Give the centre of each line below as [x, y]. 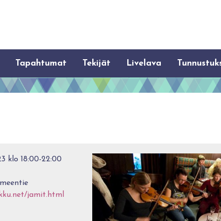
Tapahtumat [41, 63]
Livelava [144, 63]
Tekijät [97, 63]
